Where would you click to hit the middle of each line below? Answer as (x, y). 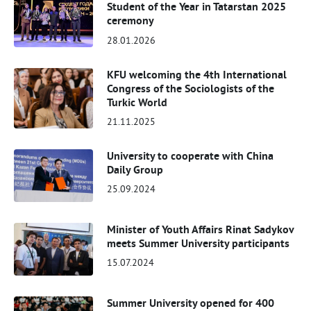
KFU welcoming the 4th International (197, 74)
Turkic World (137, 102)
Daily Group (135, 169)
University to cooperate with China (191, 155)
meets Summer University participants (199, 243)
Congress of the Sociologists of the (191, 88)
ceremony (131, 21)
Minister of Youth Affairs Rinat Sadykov (201, 229)
